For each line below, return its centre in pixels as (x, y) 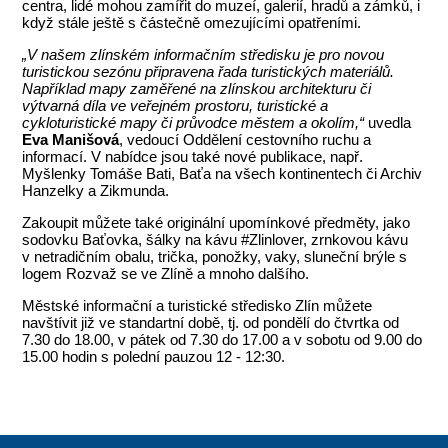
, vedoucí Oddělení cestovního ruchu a (245, 139)
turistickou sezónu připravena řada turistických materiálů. (208, 71)
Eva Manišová (71, 139)
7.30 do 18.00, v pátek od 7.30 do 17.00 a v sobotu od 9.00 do (222, 339)
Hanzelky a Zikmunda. (96, 190)
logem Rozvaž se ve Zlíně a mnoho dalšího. (166, 273)
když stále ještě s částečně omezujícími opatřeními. (192, 22)
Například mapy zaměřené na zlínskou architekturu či (197, 88)
